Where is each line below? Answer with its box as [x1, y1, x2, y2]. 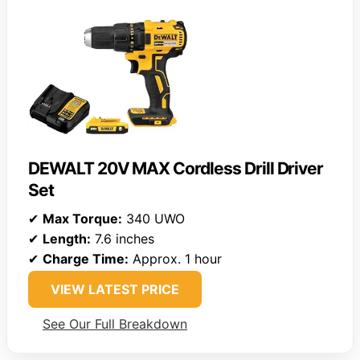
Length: [43, 231, 91, 247]
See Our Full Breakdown [43, 316, 187, 333]
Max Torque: [43, 211, 122, 227]
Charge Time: [43, 251, 129, 268]
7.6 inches [91, 231, 154, 247]
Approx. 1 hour [129, 251, 222, 268]
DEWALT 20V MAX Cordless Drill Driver [28, 158, 324, 179]
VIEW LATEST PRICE [51, 281, 179, 298]
